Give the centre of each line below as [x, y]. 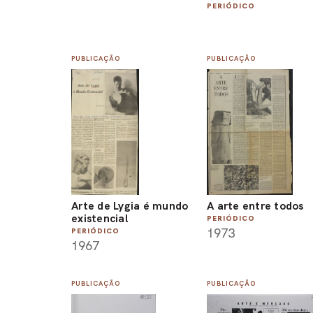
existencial [100, 218]
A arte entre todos [255, 205]
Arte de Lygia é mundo [130, 205]
